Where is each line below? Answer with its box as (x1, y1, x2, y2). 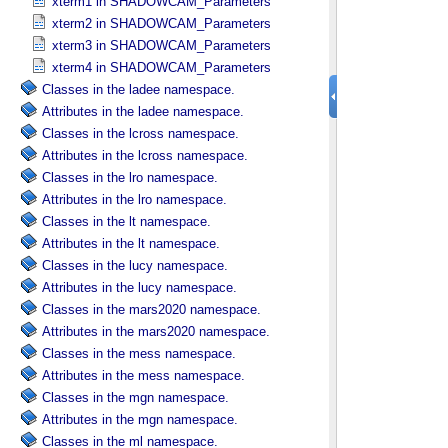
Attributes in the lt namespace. (42, 236, 220, 251)
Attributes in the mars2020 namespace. (42, 324, 270, 339)
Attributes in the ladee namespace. (42, 104, 244, 119)
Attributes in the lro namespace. (42, 192, 227, 207)
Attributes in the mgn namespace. (42, 412, 238, 427)
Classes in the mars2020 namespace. (42, 302, 261, 317)
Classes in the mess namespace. (42, 346, 236, 361)
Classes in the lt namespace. (42, 214, 211, 229)
